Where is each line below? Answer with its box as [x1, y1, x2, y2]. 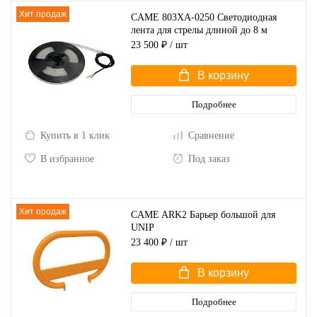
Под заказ [188, 154, 230, 164]
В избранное [40, 154, 94, 164]
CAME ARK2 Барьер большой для [131, 209, 275, 220]
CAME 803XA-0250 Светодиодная [131, 11, 277, 23]
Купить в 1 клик [40, 130, 110, 141]
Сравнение [188, 130, 234, 141]
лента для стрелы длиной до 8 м [131, 24, 267, 35]
